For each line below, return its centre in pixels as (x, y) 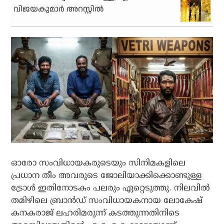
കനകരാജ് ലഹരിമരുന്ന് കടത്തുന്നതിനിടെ (95, 212)
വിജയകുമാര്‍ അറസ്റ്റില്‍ (59, 9)
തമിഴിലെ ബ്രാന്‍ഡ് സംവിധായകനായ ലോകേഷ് (107, 200)
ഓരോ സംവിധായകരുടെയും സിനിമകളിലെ (98, 162)
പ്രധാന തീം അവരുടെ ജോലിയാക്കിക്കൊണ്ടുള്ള (106, 175)
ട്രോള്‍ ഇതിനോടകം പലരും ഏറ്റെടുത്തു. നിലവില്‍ (111, 187)
